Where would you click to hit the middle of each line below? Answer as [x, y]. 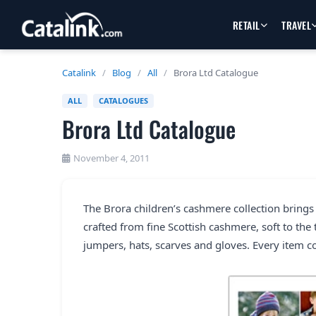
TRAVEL [297, 25]
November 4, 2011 [111, 158]
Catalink [79, 73]
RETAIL [246, 25]
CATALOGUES [123, 101]
